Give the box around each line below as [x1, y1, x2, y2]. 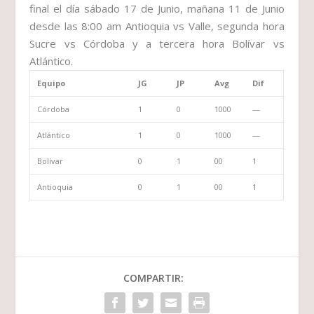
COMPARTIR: [123, 271, 184, 285]
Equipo [36, 78, 65, 89]
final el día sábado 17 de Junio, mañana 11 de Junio [29, 1, 285, 16]
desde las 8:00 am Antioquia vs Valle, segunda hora [29, 19, 285, 34]
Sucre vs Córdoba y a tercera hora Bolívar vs [29, 36, 285, 51]
